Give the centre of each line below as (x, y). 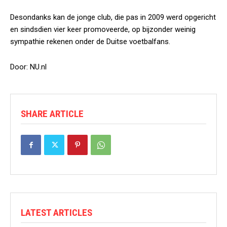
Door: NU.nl (28, 67)
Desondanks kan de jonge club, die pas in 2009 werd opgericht (113, 17)
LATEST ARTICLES (56, 213)
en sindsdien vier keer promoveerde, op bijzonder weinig (103, 29)
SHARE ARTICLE (52, 114)
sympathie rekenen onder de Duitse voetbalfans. (90, 42)
